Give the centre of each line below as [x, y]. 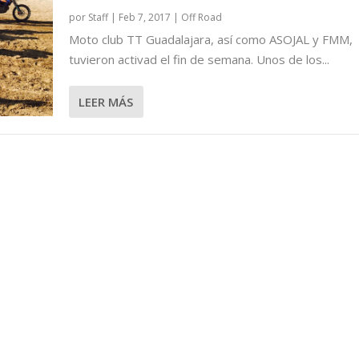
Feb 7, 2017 [144, 17]
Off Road [201, 17]
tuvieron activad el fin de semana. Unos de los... [199, 59]
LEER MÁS [105, 101]
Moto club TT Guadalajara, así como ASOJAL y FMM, [210, 39]
